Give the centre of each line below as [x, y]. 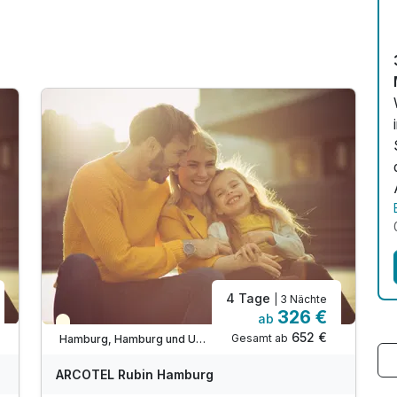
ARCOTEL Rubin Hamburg [135, 375]
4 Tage [250, 299]
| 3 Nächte [300, 300]
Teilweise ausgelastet [125, 325]
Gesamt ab [260, 339]
